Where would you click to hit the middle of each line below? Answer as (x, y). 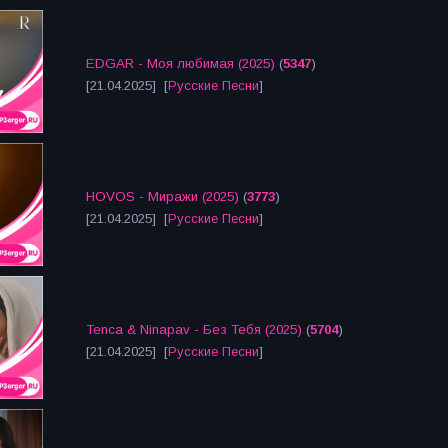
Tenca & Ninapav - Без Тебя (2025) (194, 329)
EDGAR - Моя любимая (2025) (180, 63)
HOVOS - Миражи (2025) (162, 196)
